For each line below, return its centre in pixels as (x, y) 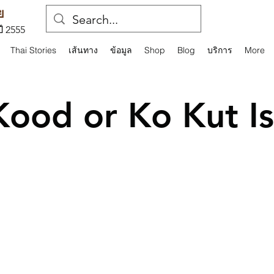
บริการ (220, 50)
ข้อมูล (121, 50)
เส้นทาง (83, 50)
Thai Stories (33, 50)
